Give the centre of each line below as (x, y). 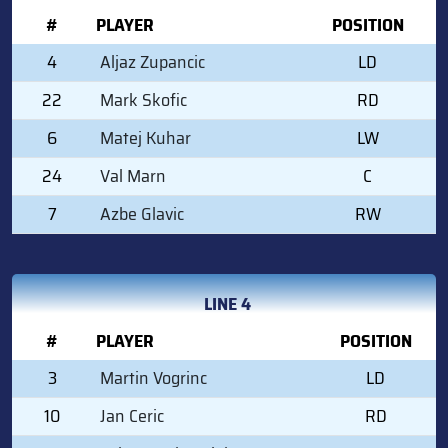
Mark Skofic (143, 99)
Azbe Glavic (142, 213)
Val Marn (133, 175)
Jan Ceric (132, 415)
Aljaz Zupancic (152, 61)
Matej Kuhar (145, 137)
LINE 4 (227, 303)
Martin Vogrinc (153, 377)
